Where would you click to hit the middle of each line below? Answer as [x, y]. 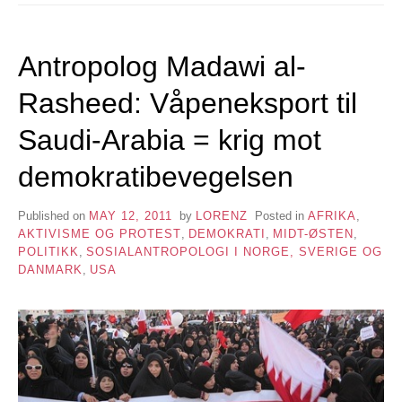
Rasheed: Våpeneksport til [188, 103]
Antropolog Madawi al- [162, 66]
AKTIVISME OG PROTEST [100, 233]
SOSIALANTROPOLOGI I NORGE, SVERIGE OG [234, 251]
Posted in [281, 215]
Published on [53, 215]
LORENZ [221, 215]
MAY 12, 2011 [131, 215]
